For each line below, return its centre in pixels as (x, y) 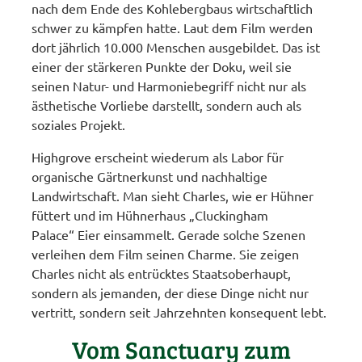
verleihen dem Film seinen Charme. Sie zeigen (166, 254)
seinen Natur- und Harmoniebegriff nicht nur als (169, 86)
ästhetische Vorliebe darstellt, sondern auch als (167, 105)
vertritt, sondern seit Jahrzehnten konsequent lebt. (179, 312)
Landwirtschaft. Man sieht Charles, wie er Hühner (173, 196)
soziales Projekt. (79, 125)
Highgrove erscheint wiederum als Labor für (158, 157)
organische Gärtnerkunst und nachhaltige (150, 177)
